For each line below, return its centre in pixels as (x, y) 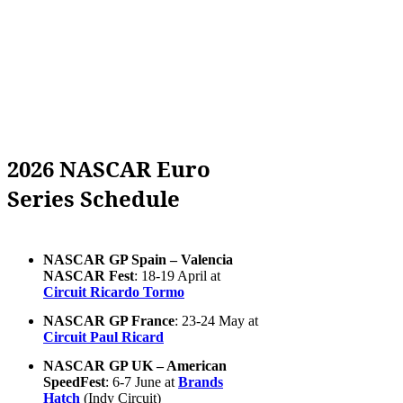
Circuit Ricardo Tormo (114, 292)
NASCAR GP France (109, 321)
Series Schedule (94, 199)
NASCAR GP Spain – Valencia (138, 260)
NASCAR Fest (89, 276)
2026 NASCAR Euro (109, 169)
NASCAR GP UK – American (135, 366)
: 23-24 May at (216, 321)
